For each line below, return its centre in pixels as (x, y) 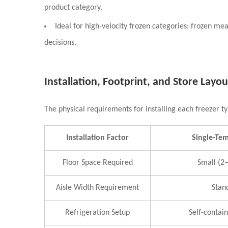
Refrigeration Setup (97, 213)
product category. (73, 8)
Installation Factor (97, 138)
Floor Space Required (97, 163)
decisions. (60, 43)
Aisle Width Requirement (97, 188)
